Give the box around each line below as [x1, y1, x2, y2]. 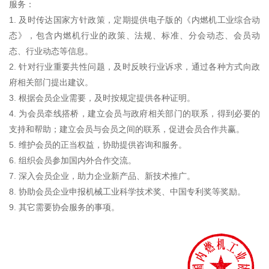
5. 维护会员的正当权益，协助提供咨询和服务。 [9, 139, 187, 150]
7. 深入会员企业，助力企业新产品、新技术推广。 [9, 171, 195, 181]
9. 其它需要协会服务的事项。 [9, 202, 119, 212]
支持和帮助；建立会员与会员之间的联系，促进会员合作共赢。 [9, 124, 244, 134]
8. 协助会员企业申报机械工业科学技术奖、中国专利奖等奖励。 [9, 186, 246, 196]
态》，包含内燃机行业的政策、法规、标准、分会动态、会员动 [9, 30, 260, 40]
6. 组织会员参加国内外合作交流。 [9, 155, 136, 165]
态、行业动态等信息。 [9, 46, 93, 56]
